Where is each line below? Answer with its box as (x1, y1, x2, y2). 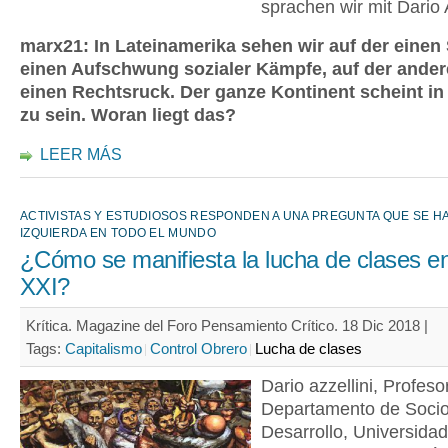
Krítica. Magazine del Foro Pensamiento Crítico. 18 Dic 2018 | (26, 317, 428, 334)
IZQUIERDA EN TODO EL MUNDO (20, 226, 216, 240)
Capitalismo (65, 340, 142, 357)
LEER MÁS (40, 146, 122, 163)
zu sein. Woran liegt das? (20, 105, 236, 125)
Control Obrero (150, 340, 247, 357)
